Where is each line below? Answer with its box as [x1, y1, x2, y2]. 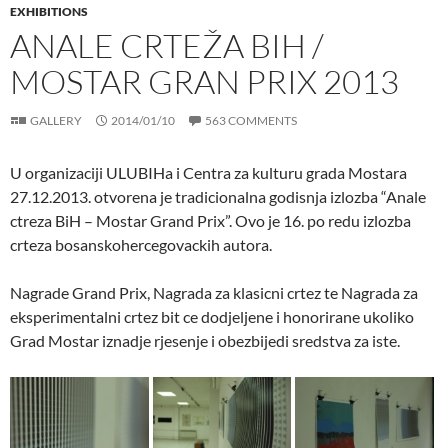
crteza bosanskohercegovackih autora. [10, 235, 272, 254]
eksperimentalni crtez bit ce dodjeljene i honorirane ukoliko [10, 307, 414, 326]
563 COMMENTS [205, 113, 297, 128]
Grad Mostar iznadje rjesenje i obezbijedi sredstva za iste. [10, 331, 400, 350]
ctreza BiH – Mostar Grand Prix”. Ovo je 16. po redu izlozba [10, 211, 411, 230]
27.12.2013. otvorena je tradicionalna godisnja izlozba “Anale [10, 187, 426, 206]
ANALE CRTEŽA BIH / [10, 25, 324, 66]
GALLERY [30, 113, 82, 128]
